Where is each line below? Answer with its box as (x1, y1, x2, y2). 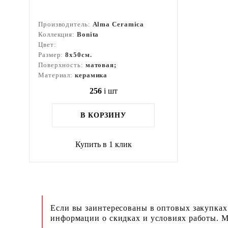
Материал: (38, 71, 75, 79)
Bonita (76, 31, 99, 38)
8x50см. (65, 51, 92, 59)
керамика (75, 71, 108, 79)
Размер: (38, 51, 66, 59)
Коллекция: (38, 31, 77, 38)
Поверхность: (38, 61, 85, 69)
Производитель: (38, 20, 93, 28)
